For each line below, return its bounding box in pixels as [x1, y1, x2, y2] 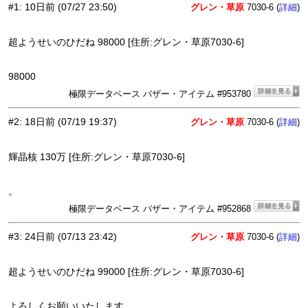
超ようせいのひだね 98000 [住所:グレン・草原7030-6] [8, 36, 244, 48]
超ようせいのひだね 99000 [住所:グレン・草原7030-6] [8, 266, 244, 278]
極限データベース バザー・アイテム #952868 [69, 203, 254, 214]
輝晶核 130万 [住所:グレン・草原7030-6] [8, 151, 185, 163]
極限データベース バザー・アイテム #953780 [69, 89, 254, 100]
